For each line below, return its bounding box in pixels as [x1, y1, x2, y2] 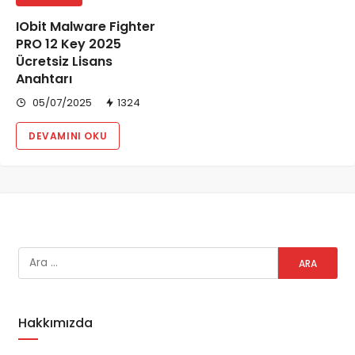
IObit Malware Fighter [16, 17, 155, 36]
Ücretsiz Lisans [16, 52, 113, 71]
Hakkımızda [17, 313, 93, 332]
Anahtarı [16, 70, 72, 89]
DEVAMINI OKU [29, 129, 108, 143]
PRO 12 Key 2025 [16, 35, 121, 54]
